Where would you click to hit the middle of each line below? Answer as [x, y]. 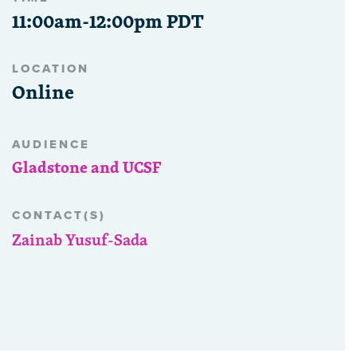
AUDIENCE [51, 145]
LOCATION [51, 69]
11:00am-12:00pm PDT [108, 21]
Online [43, 92]
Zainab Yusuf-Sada [80, 240]
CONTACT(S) [59, 216]
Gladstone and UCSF [86, 167]
